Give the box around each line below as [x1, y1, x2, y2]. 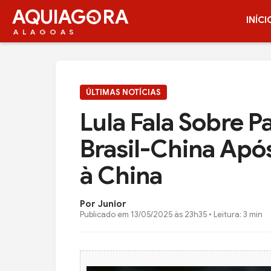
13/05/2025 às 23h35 [131, 209, 207, 220]
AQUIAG [12, 4, 85, 29]
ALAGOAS [13, 27, 78, 36]
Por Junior [80, 198, 126, 209]
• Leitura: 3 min [207, 209, 263, 220]
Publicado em [80, 209, 131, 220]
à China [80, 160, 162, 191]
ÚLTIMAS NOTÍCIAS [86, 87, 161, 97]
